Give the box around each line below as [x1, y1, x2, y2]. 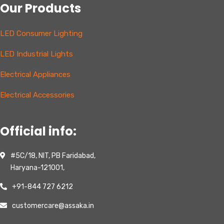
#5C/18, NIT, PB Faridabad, [10, 151, 95, 160]
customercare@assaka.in [12, 201, 94, 210]
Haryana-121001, [10, 163, 64, 172]
